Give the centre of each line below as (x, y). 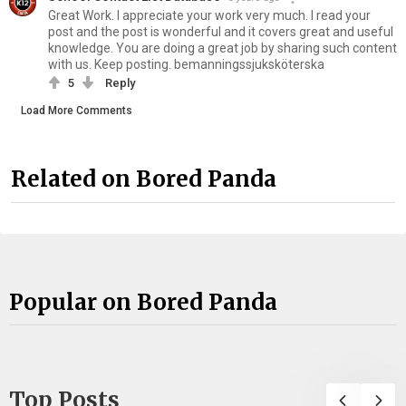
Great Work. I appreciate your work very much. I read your (209, 15)
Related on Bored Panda (144, 179)
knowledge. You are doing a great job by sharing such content (222, 48)
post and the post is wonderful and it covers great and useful (221, 31)
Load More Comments (77, 110)
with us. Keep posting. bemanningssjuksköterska (186, 64)
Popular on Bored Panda (143, 302)
